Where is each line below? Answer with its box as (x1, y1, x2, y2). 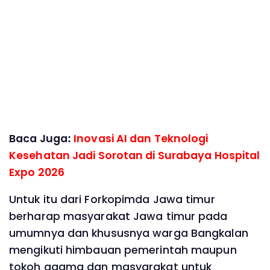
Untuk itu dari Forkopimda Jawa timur (9, 192, 215, 207)
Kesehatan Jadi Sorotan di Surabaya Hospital (9, 148, 260, 163)
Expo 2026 (9, 165, 64, 180)
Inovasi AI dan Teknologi (74, 131, 209, 146)
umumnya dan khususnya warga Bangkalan (9, 226, 248, 241)
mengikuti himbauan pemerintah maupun (9, 243, 237, 258)
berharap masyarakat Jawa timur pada (9, 209, 228, 224)
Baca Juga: (9, 131, 74, 146)
